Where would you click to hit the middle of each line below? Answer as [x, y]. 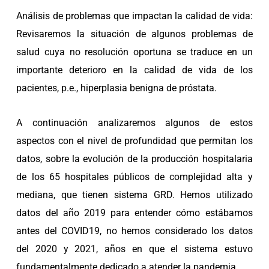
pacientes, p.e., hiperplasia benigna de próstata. [117, 88]
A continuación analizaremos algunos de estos [134, 122]
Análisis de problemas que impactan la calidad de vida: [134, 16]
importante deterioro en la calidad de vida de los [134, 70]
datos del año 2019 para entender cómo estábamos [134, 213]
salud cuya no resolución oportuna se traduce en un [134, 52]
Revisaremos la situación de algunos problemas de [134, 34]
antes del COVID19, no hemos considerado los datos [134, 231]
